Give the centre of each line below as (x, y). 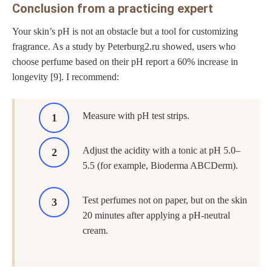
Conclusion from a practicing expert (113, 9)
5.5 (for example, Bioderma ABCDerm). (160, 166)
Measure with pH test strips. (136, 116)
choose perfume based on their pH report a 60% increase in (125, 62)
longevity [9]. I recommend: (66, 77)
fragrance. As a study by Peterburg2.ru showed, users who (124, 47)
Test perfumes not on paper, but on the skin (165, 200)
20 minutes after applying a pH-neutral (156, 216)
